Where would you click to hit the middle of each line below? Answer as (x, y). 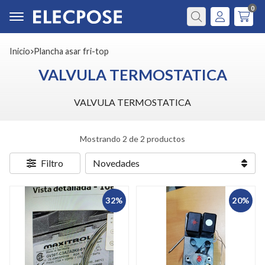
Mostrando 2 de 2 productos (132, 139)
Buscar (201, 25)
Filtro (52, 163)
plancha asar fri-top (74, 51)
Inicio (21, 51)
